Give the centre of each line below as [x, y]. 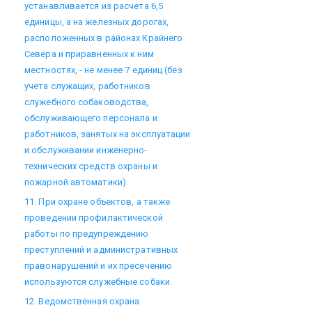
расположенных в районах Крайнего [104, 38]
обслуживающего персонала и [91, 118]
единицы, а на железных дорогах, [97, 22]
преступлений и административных [101, 249]
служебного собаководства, [87, 102]
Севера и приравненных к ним [89, 54]
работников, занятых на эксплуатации [108, 134]
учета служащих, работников [87, 86]
